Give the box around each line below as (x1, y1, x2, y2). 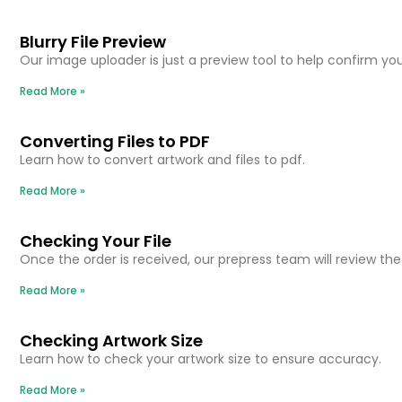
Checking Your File (20, 229, 171, 252)
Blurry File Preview (20, 30, 166, 53)
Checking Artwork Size (20, 328, 203, 352)
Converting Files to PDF (20, 129, 210, 153)
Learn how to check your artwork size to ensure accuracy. (20, 349, 381, 368)
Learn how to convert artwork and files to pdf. (20, 150, 305, 169)
